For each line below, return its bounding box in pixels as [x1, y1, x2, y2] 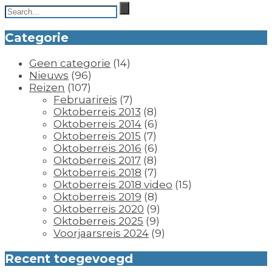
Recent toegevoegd [5, 251, 133, 267]
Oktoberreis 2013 [53, 106, 141, 118]
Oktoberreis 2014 [53, 118, 141, 131]
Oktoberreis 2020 [53, 203, 144, 216]
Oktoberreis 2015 [53, 130, 141, 143]
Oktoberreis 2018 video [53, 178, 172, 191]
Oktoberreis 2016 [53, 142, 141, 155]
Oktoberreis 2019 [53, 191, 141, 203]
